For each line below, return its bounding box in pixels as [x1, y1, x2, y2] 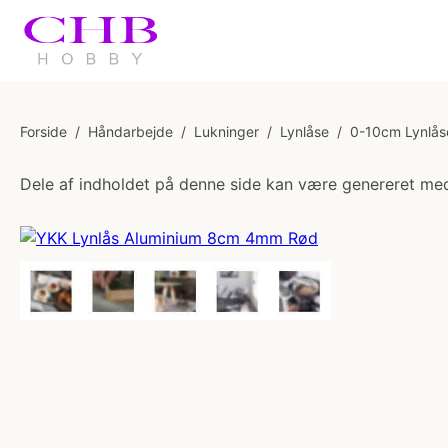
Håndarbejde [88, 123, 173, 140]
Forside [20, 123, 67, 140]
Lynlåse [280, 123, 329, 140]
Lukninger [194, 123, 259, 140]
